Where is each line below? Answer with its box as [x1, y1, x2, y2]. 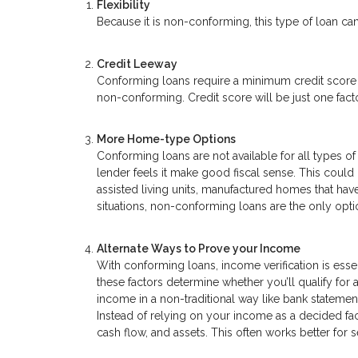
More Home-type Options [97, 133, 236, 146]
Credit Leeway [97, 57, 177, 70]
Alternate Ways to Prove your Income [97, 241, 300, 255]
